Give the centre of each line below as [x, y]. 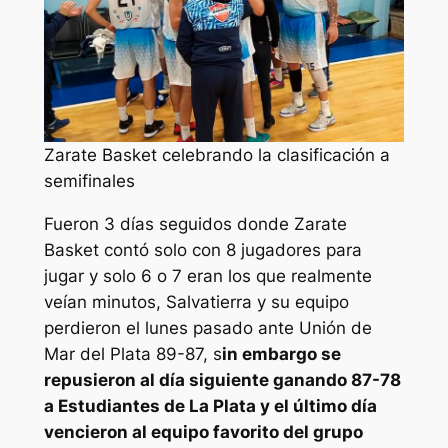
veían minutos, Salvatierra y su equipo [196, 302]
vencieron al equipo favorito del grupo [203, 432]
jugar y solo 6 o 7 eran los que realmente [207, 276]
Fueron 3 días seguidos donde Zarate [195, 224]
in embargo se [281, 354]
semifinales [89, 181]
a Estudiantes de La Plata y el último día [210, 406]
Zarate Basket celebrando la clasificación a [217, 155]
